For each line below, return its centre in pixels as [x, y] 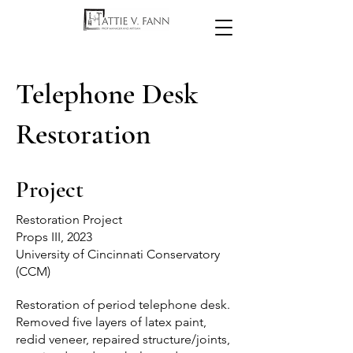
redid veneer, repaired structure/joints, [123, 339]
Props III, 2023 [54, 237]
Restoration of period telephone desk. [123, 305]
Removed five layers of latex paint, [111, 322]
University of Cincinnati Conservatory [118, 254]
